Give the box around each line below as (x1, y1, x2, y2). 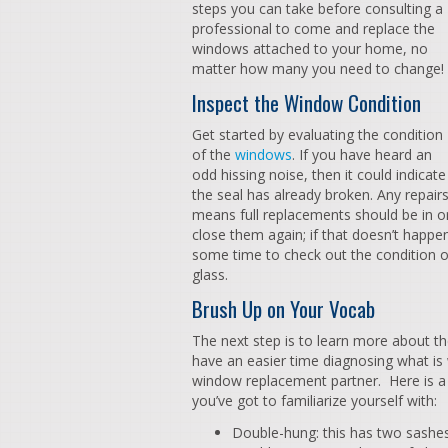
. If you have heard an (292, 145, 432, 164)
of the (192, 145, 235, 164)
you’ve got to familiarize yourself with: (192, 391, 441, 410)
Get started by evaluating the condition (192, 125, 443, 144)
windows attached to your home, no (192, 39, 428, 58)
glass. (192, 265, 228, 284)
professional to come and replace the (192, 19, 435, 38)
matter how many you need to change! (192, 59, 444, 78)
